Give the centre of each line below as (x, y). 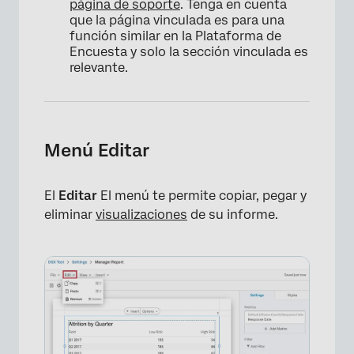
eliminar (70, 215)
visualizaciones (141, 215)
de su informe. (233, 215)
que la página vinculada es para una (177, 21)
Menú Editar (97, 151)
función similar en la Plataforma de (175, 36)
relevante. (99, 68)
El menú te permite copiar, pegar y (202, 196)
